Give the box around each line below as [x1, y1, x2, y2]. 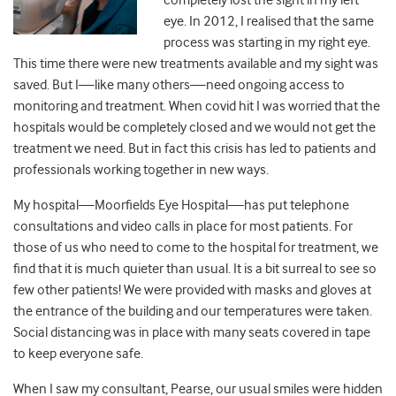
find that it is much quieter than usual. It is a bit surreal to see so [13, 261, 377, 278]
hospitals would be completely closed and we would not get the [13, 119, 376, 136]
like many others [95, 77, 190, 94]
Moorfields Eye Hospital [95, 197, 228, 214]
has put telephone [244, 197, 349, 214]
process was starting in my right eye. [164, 34, 370, 51]
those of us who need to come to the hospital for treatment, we [13, 240, 378, 256]
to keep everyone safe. [13, 346, 143, 362]
